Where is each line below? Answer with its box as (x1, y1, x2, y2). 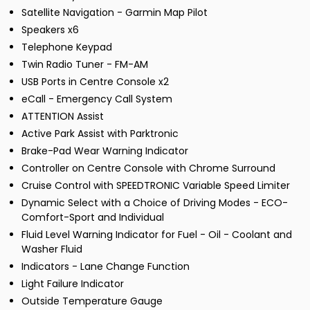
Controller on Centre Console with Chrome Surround (21, 161, 275, 176)
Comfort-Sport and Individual (21, 210, 164, 225)
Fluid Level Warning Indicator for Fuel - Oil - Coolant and (21, 228, 292, 242)
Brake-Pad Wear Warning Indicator (21, 144, 188, 158)
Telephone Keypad (21, 40, 112, 55)
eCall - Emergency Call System (21, 92, 172, 107)
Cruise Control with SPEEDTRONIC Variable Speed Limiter (21, 179, 290, 193)
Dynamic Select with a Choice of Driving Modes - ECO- (21, 196, 288, 210)
